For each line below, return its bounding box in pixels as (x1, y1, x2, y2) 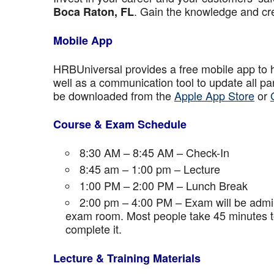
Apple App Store (174, 87, 254, 103)
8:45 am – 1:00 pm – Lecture (80, 161, 220, 177)
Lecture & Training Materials (53, 250, 201, 266)
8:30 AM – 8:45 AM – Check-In (80, 144, 229, 160)
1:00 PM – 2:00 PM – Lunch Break (80, 177, 248, 193)
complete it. (65, 221, 122, 237)
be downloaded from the (53, 87, 174, 103)
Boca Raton (53, 4, 114, 20)
